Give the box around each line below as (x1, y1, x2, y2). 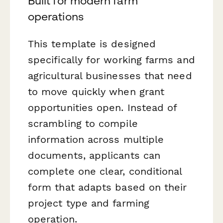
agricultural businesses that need (28, 69, 192, 82)
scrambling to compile (28, 117, 138, 129)
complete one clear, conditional (28, 165, 182, 177)
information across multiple (28, 133, 164, 145)
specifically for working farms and (28, 53, 195, 66)
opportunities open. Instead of (28, 101, 177, 113)
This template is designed (28, 37, 156, 50)
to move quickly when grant (28, 85, 165, 98)
